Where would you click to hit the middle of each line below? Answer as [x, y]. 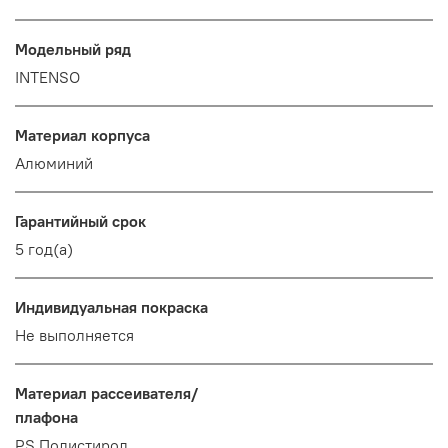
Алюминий [54, 163]
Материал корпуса [82, 135]
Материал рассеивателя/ [106, 393]
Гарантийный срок [80, 221]
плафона [46, 417]
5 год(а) [44, 249]
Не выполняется [74, 335]
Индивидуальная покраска [111, 307]
